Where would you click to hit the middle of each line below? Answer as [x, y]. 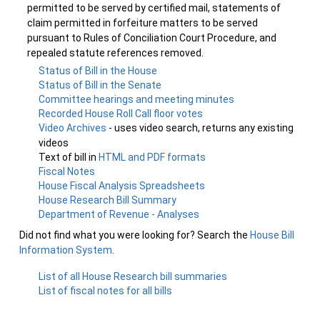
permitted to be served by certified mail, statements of [154, 8]
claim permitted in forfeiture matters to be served [142, 23]
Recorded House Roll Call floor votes [121, 114]
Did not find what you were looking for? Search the [135, 235]
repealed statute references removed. [115, 53]
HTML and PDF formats [152, 157]
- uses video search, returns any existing [201, 128]
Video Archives [74, 128]
